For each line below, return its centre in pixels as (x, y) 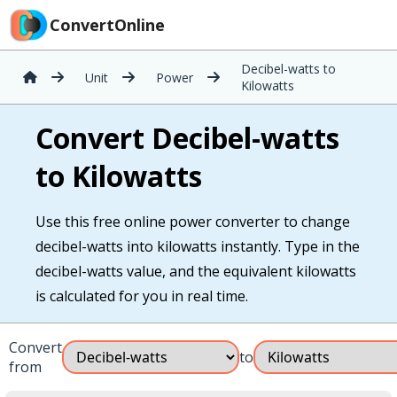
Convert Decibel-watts (187, 138)
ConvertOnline (107, 25)
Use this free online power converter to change (193, 222)
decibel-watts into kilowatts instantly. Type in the (198, 246)
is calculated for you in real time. (142, 296)
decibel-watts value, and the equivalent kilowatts (196, 271)
